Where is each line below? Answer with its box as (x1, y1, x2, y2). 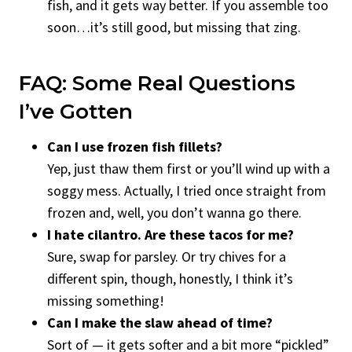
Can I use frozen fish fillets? (47, 137, 222, 156)
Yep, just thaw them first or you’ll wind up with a (47, 159, 330, 178)
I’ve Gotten (19, 98, 133, 124)
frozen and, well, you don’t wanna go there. (47, 203, 302, 222)
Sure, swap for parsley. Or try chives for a (47, 247, 286, 266)
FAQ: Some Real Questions (19, 70, 295, 96)
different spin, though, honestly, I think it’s (47, 269, 293, 288)
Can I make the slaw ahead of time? (47, 313, 273, 332)
